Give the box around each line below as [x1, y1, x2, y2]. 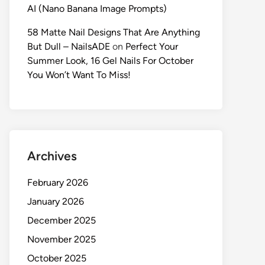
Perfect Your [125, 41, 178, 52]
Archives [27, 148, 77, 163]
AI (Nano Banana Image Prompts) [27, 3, 167, 14]
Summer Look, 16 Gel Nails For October [27, 55, 193, 66]
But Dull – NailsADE [27, 41, 110, 52]
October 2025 [27, 253, 86, 264]
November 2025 [27, 234, 96, 245]
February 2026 [27, 177, 88, 188]
